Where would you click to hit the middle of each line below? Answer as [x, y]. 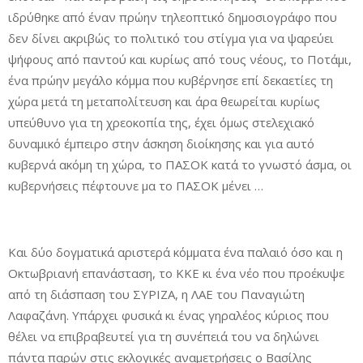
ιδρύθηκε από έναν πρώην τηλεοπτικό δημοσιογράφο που [173, 17]
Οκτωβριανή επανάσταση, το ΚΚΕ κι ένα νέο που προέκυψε [176, 273]
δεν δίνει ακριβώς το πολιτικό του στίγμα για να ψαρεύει [171, 38]
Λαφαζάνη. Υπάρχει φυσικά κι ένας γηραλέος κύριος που [169, 315]
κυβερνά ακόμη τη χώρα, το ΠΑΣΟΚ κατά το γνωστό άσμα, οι [180, 164]
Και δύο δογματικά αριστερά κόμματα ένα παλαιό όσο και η [175, 252]
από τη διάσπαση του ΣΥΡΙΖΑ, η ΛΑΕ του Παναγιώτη [156, 294]
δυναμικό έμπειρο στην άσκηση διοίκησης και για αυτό [161, 143]
